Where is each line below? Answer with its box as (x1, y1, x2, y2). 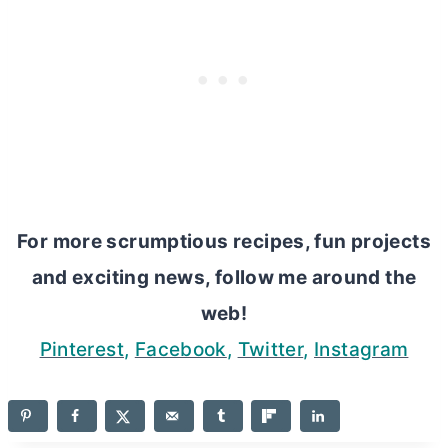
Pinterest (39, 338, 124, 362)
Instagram (314, 338, 409, 362)
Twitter (237, 338, 304, 362)
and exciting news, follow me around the (31, 266, 417, 290)
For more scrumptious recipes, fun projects (17, 230, 431, 254)
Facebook (134, 338, 227, 362)
